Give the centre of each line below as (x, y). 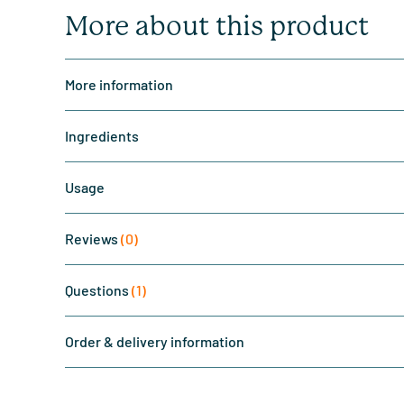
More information (119, 84)
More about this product (217, 26)
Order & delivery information (155, 341)
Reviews (93, 239)
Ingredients (102, 136)
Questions (98, 290)
